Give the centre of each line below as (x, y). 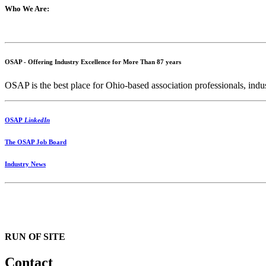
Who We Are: (27, 8)
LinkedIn (37, 120)
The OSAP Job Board (36, 142)
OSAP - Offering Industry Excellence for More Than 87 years (93, 61)
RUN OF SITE (35, 236)
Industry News (25, 164)
